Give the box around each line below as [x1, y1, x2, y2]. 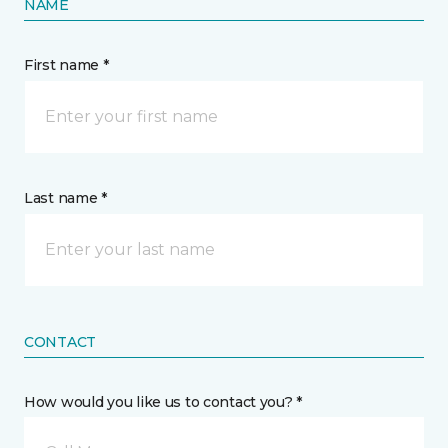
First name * [24, 56, 109, 74]
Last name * [24, 189, 107, 207]
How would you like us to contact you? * [24, 393, 303, 411]
